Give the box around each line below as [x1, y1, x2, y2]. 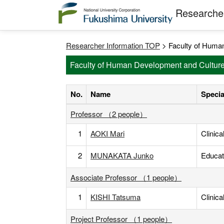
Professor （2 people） [70, 108, 147, 119]
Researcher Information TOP [66, 40, 160, 50]
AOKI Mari [90, 128, 124, 138]
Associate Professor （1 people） [70, 172, 181, 182]
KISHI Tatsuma [90, 191, 140, 202]
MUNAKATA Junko [90, 150, 153, 160]
